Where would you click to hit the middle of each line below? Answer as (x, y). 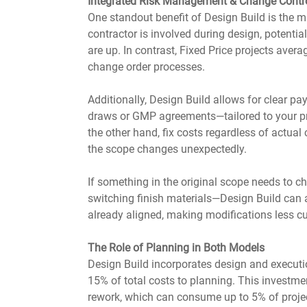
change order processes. (146, 67)
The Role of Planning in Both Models (176, 248)
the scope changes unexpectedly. (167, 149)
